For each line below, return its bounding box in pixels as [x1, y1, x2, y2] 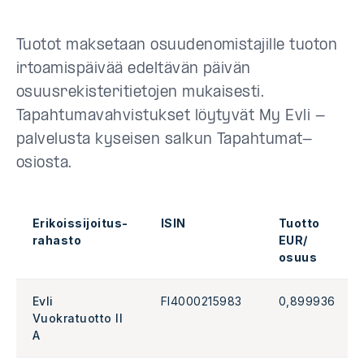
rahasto [32, 232, 82, 247]
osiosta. [16, 155, 72, 171]
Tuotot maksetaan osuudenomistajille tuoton [16, 37, 338, 54]
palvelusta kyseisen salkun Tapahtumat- [16, 132, 313, 148]
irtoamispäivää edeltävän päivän [16, 61, 251, 77]
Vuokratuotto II [32, 310, 123, 325]
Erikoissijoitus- [32, 215, 128, 230]
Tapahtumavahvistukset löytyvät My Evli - [16, 108, 326, 124]
